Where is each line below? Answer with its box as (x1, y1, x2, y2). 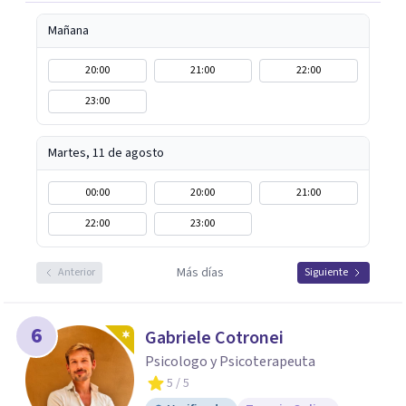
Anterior (58, 265, 95, 280)
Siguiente (304, 265, 348, 280)
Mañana (48, 22, 89, 40)
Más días (176, 264, 224, 282)
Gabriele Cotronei (145, 325, 284, 351)
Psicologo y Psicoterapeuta (145, 352, 315, 372)
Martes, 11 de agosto (48, 144, 164, 162)
